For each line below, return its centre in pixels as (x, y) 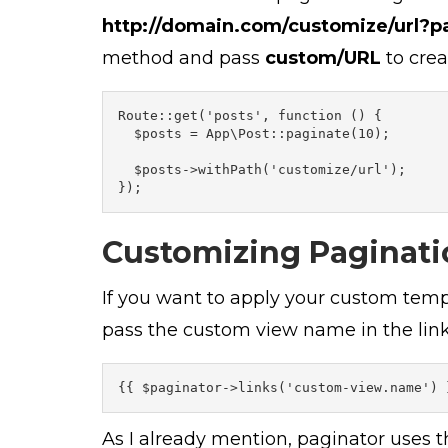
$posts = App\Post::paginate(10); (254, 133)
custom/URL (323, 57)
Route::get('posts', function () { (250, 115)
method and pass (183, 57)
